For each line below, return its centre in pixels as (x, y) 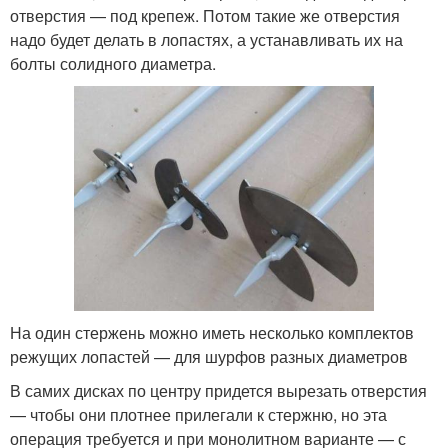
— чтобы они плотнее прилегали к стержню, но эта (198, 414)
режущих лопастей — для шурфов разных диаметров (209, 356)
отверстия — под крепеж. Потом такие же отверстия (205, 15)
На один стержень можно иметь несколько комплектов (212, 332)
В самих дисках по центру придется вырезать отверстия (218, 390)
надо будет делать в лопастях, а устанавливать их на (206, 39)
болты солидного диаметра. (113, 63)
